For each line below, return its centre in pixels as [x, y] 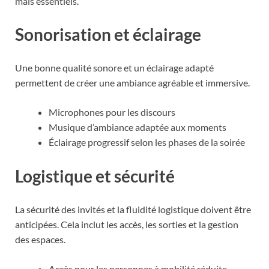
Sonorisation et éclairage [108, 35]
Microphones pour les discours [112, 112]
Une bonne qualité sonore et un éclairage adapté [114, 68]
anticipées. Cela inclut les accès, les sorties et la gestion [127, 224]
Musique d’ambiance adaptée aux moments [138, 127]
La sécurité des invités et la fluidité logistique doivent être [133, 209]
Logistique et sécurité [95, 176]
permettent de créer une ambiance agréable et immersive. [132, 83]
